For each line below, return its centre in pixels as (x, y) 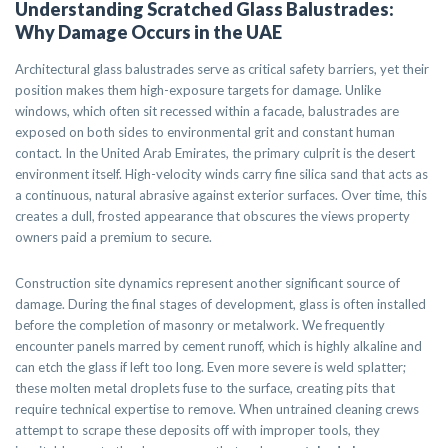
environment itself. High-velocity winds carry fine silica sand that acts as (221, 174)
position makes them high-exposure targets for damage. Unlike (198, 90)
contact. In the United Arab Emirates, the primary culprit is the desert (215, 153)
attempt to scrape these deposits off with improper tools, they (197, 430)
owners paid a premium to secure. (113, 237)
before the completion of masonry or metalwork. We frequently (200, 325)
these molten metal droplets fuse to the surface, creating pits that (205, 388)
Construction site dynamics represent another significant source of (207, 283)
